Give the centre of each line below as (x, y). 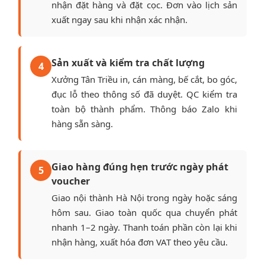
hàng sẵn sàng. (82, 123)
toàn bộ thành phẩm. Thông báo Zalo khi (144, 109)
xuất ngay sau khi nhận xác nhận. (119, 19)
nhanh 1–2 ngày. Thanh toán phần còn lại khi (144, 227)
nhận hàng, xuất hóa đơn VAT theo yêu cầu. (140, 242)
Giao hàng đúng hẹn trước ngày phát (140, 167)
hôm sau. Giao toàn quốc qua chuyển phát (144, 212)
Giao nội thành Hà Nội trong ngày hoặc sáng (144, 197)
